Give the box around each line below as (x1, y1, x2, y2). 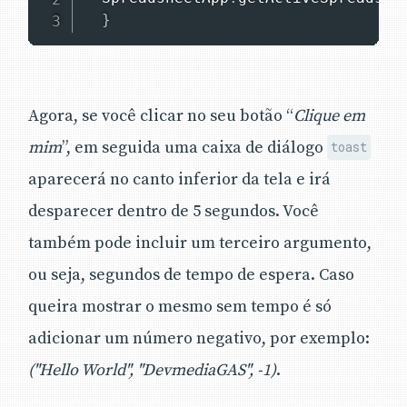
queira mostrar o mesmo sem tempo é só (28, 295, 332, 317)
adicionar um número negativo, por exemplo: (28, 327, 370, 349)
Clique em (293, 104, 365, 126)
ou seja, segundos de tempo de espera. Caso (28, 263, 354, 285)
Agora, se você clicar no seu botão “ (28, 104, 293, 126)
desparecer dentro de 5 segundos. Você (28, 200, 319, 222)
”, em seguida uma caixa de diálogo (62, 136, 327, 158)
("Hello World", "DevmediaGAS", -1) (28, 359, 276, 381)
